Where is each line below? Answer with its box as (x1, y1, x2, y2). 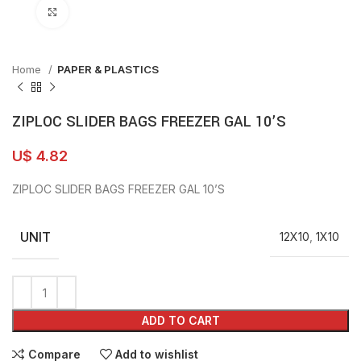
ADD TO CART (141, 313, 220, 327)
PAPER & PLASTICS (57, 63, 159, 76)
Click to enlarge (68, 6, 151, 19)
